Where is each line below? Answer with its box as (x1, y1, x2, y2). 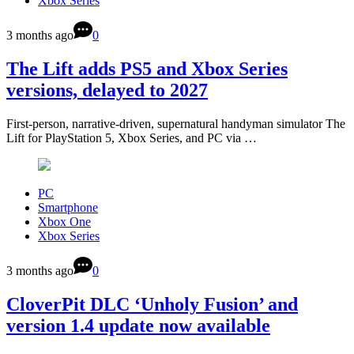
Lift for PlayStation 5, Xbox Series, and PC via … (6, 131, 257, 145)
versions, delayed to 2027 (6, 80, 208, 101)
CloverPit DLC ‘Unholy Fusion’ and (6, 294, 298, 314)
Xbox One (38, 215, 91, 229)
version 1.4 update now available (6, 315, 270, 336)
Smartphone (38, 201, 98, 215)
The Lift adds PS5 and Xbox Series (6, 58, 288, 80)
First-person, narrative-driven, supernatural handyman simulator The (6, 117, 345, 131)
